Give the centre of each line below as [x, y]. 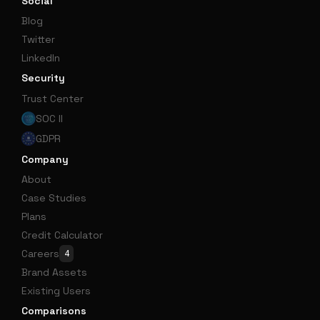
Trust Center [52, 98]
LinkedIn [41, 57]
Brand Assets [54, 272]
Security [43, 77]
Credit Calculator [62, 235]
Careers [40, 253]
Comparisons [54, 310]
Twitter [38, 39]
